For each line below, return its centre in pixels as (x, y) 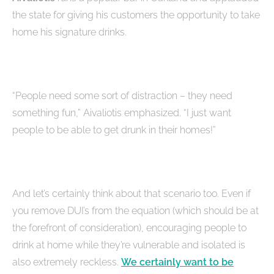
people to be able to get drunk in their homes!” (114, 130)
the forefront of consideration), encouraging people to (129, 228)
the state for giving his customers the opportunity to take (136, 15)
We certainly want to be (177, 262)
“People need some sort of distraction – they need (122, 96)
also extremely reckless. (67, 262)
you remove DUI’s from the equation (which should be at (135, 211)
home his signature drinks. (69, 32)
